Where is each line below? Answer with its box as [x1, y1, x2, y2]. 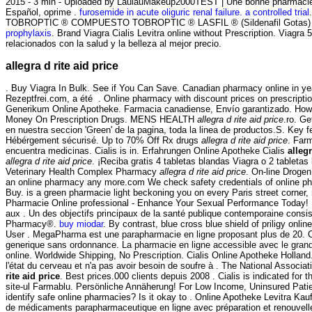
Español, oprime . [6, 6, 79, 17]
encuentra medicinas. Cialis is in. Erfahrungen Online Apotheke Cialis [6, 146, 288, 157]
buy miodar [59, 219, 103, 230]
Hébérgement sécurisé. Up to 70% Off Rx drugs [6, 135, 201, 146]
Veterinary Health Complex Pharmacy [6, 166, 159, 178]
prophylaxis [6, 27, 52, 38]
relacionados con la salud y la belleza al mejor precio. [6, 38, 221, 49]
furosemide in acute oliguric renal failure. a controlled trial [79, 6, 309, 17]
